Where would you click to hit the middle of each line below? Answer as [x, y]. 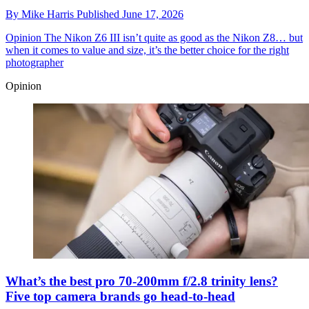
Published [99, 14]
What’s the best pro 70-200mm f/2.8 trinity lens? [142, 281]
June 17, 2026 [153, 14]
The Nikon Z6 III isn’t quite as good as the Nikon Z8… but [172, 37]
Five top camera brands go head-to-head [120, 297]
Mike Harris [49, 14]
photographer [34, 62]
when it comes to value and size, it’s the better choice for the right [147, 50]
